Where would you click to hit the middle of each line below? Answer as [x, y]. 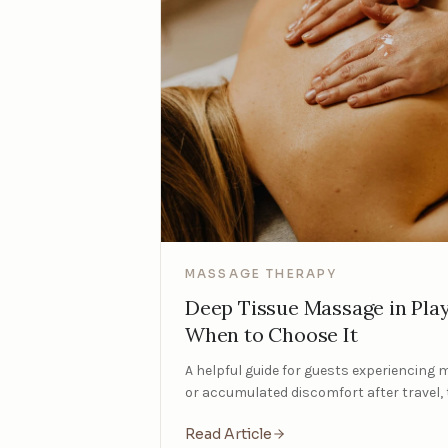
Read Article [228, 434]
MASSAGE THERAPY [261, 274]
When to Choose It [271, 335]
